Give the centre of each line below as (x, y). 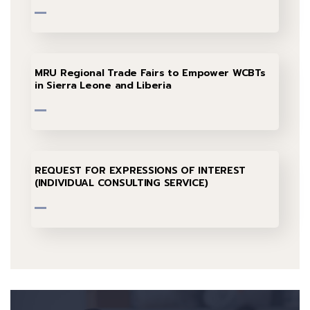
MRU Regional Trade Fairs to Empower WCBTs (150, 73)
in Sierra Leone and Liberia (103, 86)
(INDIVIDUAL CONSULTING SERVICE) (121, 183)
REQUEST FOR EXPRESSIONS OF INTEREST (140, 171)
